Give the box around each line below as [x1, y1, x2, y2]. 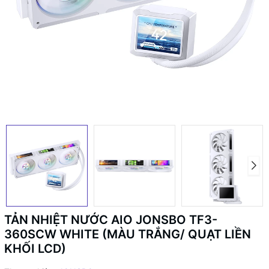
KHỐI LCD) [4, 241, 66, 256]
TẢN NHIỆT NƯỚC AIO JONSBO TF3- [4, 213, 217, 227]
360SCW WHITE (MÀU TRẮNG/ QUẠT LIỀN [4, 227, 251, 241]
